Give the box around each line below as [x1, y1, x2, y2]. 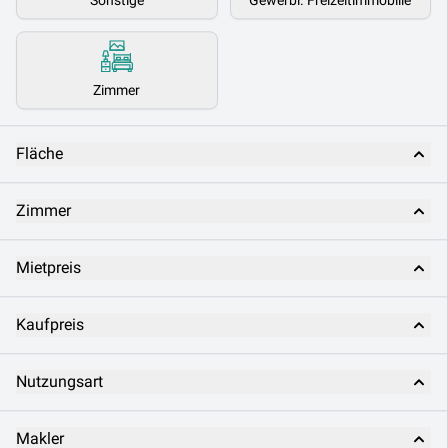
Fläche [16, 144, 63, 163]
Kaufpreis [16, 315, 84, 334]
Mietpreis [16, 258, 81, 277]
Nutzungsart [16, 372, 103, 391]
